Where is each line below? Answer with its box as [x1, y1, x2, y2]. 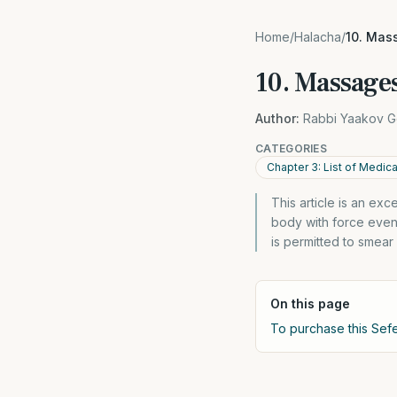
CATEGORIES [255, 142, 327, 155]
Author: [255, 111, 300, 126]
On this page [270, 296, 350, 311]
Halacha [294, 29, 341, 44]
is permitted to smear [271, 234, 393, 249]
